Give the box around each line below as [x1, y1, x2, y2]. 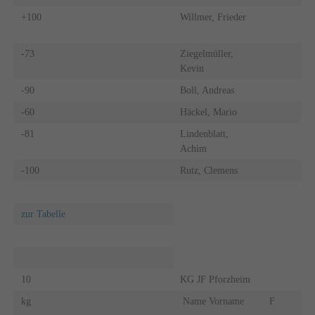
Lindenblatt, [179, 128, 229, 139]
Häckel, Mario [179, 106, 237, 117]
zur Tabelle [20, 208, 65, 219]
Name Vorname [179, 295, 255, 307]
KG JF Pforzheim [179, 274, 250, 285]
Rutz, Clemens [179, 165, 238, 176]
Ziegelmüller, [179, 48, 233, 59]
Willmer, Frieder [179, 11, 246, 22]
